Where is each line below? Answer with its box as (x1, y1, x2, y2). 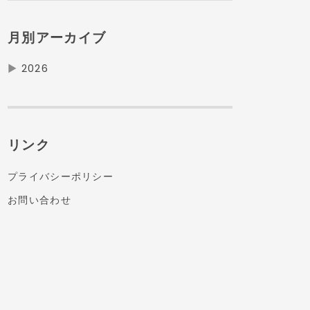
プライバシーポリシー (8, 169, 113, 183)
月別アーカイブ (8, 28, 107, 47)
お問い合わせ (8, 193, 71, 208)
